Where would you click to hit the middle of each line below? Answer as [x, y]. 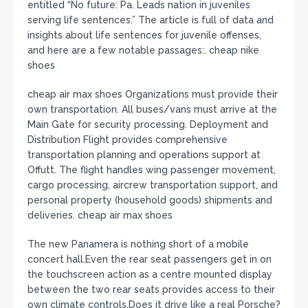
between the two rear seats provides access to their [151, 289]
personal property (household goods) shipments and [150, 200]
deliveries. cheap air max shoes [100, 215]
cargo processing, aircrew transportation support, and [153, 185]
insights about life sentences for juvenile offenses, [144, 35]
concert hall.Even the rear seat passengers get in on [150, 259]
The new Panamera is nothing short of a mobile [138, 244]
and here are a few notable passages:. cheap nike [143, 50]
